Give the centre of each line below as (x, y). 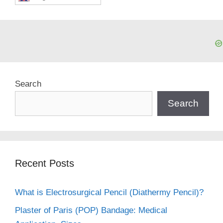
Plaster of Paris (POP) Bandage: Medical (91, 211)
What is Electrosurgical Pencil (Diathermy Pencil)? (109, 192)
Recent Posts (45, 163)
